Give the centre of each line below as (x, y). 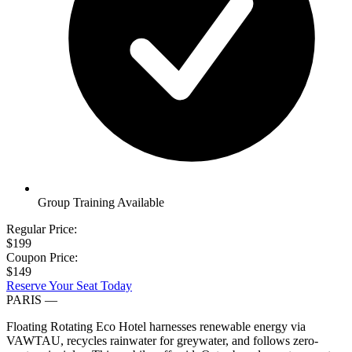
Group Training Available (101, 202)
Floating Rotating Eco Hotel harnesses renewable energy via (156, 326)
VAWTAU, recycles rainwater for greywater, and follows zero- (162, 340)
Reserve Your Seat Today (69, 285)
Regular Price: (42, 229)
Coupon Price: (42, 257)
